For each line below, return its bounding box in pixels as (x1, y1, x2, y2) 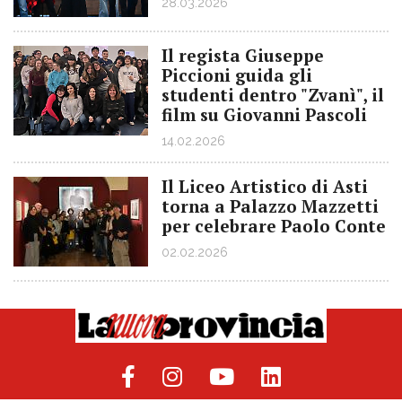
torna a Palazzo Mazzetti (162, 195, 379, 217)
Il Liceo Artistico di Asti (162, 175, 368, 197)
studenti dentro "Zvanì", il (162, 83, 384, 106)
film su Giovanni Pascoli (162, 103, 367, 126)
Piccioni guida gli (162, 64, 312, 86)
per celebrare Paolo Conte (162, 214, 386, 237)
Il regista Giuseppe (162, 44, 324, 66)
